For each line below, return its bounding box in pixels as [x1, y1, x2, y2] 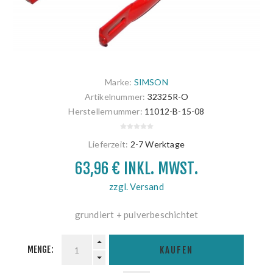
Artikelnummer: [84, 91, 146, 102]
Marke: [105, 77, 132, 88]
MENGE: [27, 244, 54, 256]
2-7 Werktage [130, 139, 185, 150]
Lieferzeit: [88, 139, 129, 150]
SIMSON [133, 77, 168, 88]
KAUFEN [160, 244, 194, 256]
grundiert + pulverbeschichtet [74, 209, 199, 221]
